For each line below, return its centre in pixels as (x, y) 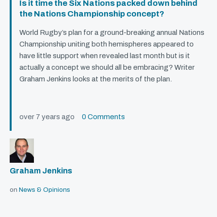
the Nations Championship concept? (92, 14)
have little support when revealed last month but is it (105, 56)
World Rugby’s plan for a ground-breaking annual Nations (112, 33)
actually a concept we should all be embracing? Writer (107, 68)
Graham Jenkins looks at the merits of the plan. (96, 79)
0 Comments (103, 117)
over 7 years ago (51, 117)
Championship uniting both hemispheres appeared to (107, 44)
